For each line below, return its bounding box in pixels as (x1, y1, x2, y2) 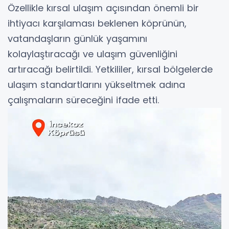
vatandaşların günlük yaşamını (8, 32, 147, 45)
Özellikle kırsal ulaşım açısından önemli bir (8, 1, 199, 14)
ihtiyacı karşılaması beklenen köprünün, (8, 16, 187, 30)
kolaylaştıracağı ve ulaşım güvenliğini (8, 47, 177, 60)
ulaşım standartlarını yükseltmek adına (8, 78, 185, 91)
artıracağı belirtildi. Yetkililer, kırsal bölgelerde (8, 62, 213, 76)
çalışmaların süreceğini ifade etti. (8, 93, 159, 106)
